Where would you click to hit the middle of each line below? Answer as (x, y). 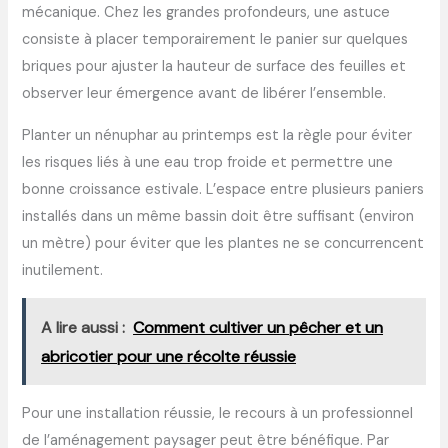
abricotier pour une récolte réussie (169, 356)
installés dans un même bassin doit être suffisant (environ (218, 216)
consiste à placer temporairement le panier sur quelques (215, 39)
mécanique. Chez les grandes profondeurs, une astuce (206, 12)
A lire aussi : (83, 327)
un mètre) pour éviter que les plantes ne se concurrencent (223, 243)
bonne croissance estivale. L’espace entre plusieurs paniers (223, 189)
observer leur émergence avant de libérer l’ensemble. (204, 93)
